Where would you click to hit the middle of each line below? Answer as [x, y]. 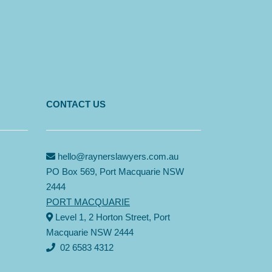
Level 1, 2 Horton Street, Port [111, 217]
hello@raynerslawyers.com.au [118, 156]
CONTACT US [76, 104]
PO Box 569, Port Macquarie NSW [115, 171]
